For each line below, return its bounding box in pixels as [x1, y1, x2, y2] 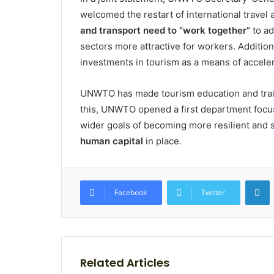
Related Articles [80, 255, 169, 270]
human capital [80, 135, 143, 147]
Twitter [201, 187, 225, 198]
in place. [143, 135, 182, 147]
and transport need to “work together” [80, 24, 250, 36]
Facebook [114, 187, 147, 198]
